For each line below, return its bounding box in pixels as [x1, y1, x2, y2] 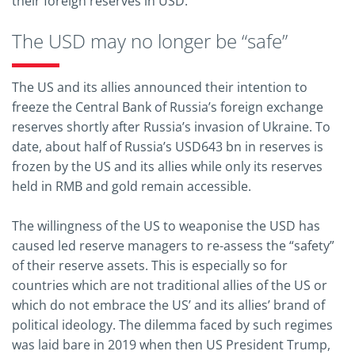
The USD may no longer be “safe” [12, 27, 288, 54]
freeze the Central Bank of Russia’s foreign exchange [12, 97, 323, 116]
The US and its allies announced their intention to [12, 78, 307, 96]
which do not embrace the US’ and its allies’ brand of [12, 296, 325, 314]
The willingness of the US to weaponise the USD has [12, 216, 320, 235]
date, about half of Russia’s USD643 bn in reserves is [12, 137, 323, 155]
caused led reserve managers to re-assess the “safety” [12, 236, 334, 254]
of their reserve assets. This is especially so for [12, 256, 288, 274]
